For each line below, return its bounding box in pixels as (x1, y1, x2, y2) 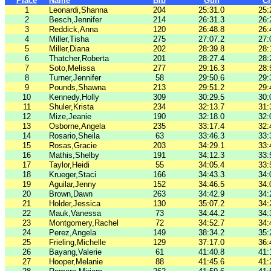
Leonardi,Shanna (49, 5, 108, 15)
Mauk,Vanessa (49, 209, 101, 218)
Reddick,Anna (49, 25, 98, 34)
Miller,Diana (49, 44, 90, 53)
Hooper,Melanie (49, 257, 103, 266)
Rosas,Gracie (49, 141, 97, 150)
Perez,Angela (49, 228, 96, 237)
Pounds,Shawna (49, 83, 106, 92)
